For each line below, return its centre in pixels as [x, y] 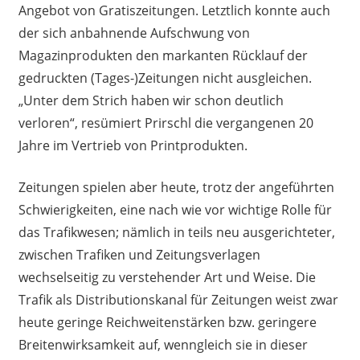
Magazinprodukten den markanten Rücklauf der [163, 56]
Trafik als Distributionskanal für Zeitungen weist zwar [178, 300]
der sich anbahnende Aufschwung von [134, 33]
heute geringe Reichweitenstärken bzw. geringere [167, 323]
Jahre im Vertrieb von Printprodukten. [133, 146]
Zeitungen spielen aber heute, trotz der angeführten [176, 188]
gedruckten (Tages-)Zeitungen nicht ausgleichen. [165, 78]
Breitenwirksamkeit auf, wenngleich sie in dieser [163, 345]
